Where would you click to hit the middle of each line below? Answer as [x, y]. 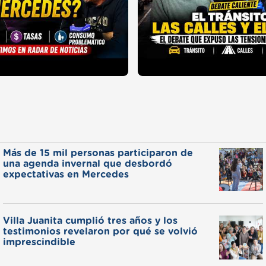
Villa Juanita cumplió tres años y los [91, 221]
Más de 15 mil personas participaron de [98, 153]
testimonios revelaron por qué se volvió [101, 232]
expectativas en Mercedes [66, 174]
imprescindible [39, 243]
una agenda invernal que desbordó [88, 164]
